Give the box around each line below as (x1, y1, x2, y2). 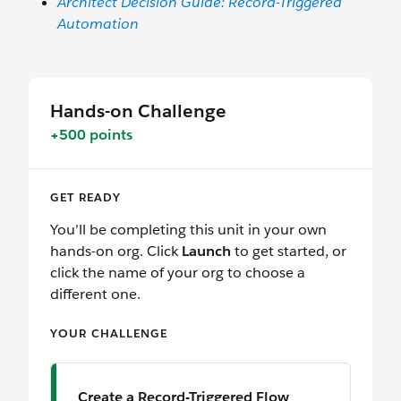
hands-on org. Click (50, 242, 182, 261)
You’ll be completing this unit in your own (50, 220, 327, 240)
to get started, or (231, 242, 346, 261)
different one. (50, 285, 141, 304)
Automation (57, 14, 139, 34)
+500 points (50, 125, 132, 145)
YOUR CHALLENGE (50, 326, 167, 342)
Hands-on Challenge (50, 99, 226, 124)
